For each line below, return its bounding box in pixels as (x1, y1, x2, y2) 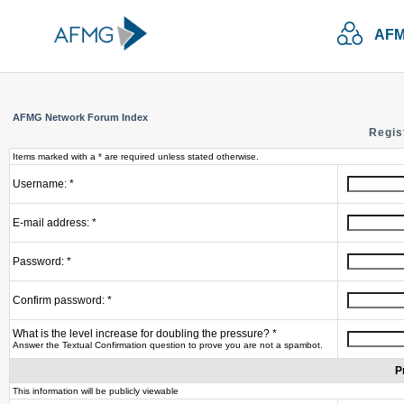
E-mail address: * (13, 216, 96, 229)
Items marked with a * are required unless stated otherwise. (13, 151, 259, 161)
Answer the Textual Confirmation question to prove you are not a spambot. (13, 340, 323, 350)
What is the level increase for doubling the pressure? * (13, 327, 277, 340)
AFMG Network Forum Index (13, 112, 148, 123)
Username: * (13, 178, 74, 190)
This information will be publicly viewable (13, 386, 179, 396)
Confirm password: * (13, 294, 112, 307)
